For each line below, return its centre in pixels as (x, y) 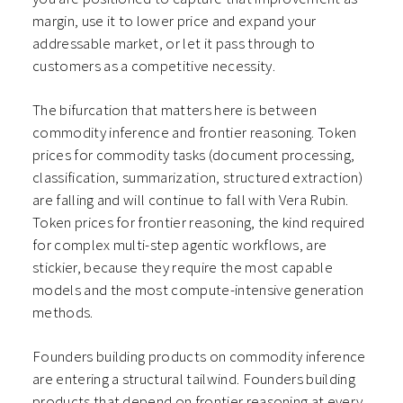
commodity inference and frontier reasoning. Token (195, 133)
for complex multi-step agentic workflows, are (180, 245)
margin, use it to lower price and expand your (175, 21)
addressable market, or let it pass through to (174, 44)
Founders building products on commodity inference (199, 357)
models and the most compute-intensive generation (198, 290)
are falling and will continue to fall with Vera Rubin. (191, 200)
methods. (63, 313)
